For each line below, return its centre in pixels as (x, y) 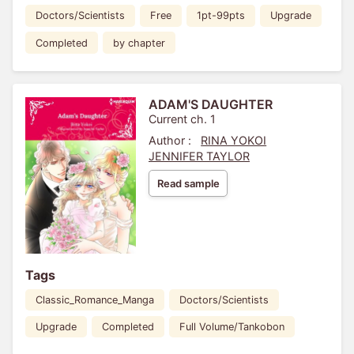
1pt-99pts (220, 16)
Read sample (188, 184)
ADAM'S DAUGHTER (211, 105)
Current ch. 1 (182, 119)
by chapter (139, 43)
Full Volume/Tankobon (232, 327)
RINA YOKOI (234, 141)
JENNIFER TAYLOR (199, 156)
